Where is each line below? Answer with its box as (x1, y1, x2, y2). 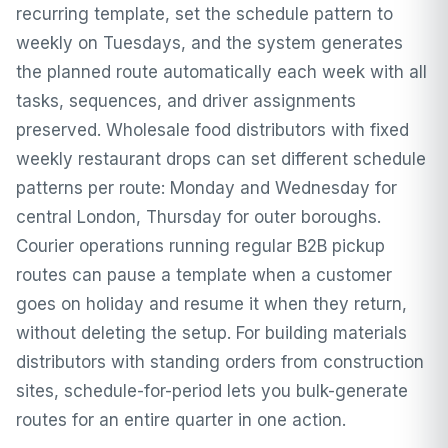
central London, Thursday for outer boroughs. (16, 206, 381, 227)
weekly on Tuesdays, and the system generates (16, 32, 403, 53)
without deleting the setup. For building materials (16, 322, 407, 343)
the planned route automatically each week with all (16, 61, 427, 82)
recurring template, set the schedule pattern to (16, 3, 393, 24)
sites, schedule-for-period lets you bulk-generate (16, 380, 408, 401)
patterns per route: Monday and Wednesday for (16, 177, 397, 198)
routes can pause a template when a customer (16, 264, 392, 285)
